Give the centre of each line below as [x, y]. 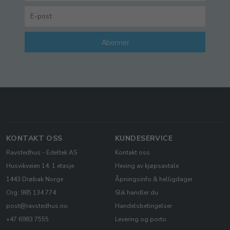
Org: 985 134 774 [31, 193]
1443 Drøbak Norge [35, 179]
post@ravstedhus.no [37, 206]
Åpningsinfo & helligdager [154, 179]
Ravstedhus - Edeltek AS [42, 152]
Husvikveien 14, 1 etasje [40, 166]
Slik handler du [137, 193]
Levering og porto [141, 219]
